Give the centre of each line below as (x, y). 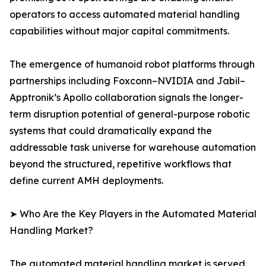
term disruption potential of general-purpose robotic (130, 114)
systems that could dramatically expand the (111, 131)
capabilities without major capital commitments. (119, 31)
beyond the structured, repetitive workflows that (121, 164)
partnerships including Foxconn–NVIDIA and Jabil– (127, 81)
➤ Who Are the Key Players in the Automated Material (133, 214)
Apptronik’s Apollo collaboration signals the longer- (126, 98)
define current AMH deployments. (86, 181)
